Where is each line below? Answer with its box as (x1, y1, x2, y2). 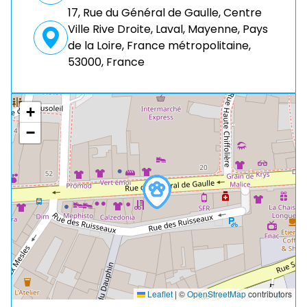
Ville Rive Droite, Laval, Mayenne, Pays (68, 21, 268, 37)
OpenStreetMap (187, 288, 246, 299)
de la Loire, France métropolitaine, (68, 38, 251, 53)
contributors (246, 288, 292, 299)
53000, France (68, 54, 145, 70)
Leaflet (145, 288, 173, 299)
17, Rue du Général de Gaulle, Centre (68, 5, 262, 21)
